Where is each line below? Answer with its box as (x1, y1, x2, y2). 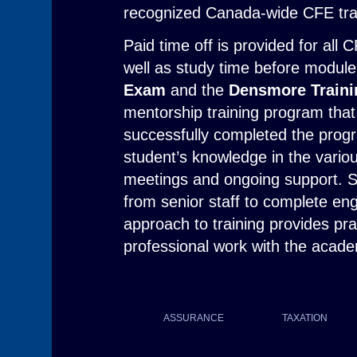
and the (166, 81, 229, 99)
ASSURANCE (163, 312, 224, 324)
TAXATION (282, 312, 328, 324)
